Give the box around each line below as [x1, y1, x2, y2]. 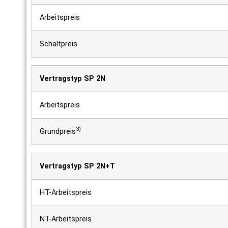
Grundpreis [40, 127, 76, 136]
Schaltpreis [40, 39, 77, 48]
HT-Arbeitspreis [40, 188, 92, 197]
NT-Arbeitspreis [40, 214, 92, 223]
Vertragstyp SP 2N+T [40, 161, 115, 170]
